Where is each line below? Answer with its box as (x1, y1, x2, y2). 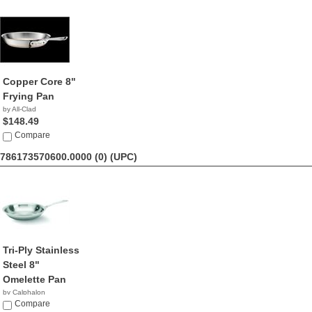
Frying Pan (3, 91, 54, 102)
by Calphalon (3, 288, 45, 296)
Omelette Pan (3, 274, 66, 285)
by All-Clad (3, 105, 36, 113)
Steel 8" (3, 259, 40, 270)
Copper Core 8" (3, 76, 76, 87)
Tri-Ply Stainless (3, 244, 79, 256)
